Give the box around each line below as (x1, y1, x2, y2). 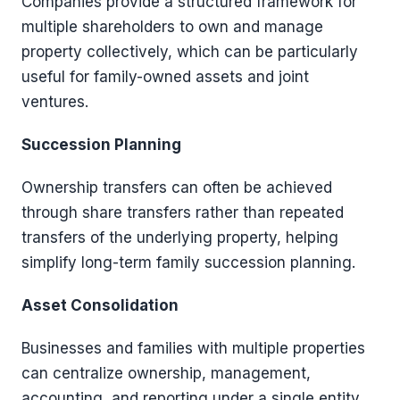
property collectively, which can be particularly (21, 42, 358, 61)
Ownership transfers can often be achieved (21, 178, 332, 196)
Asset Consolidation (21, 296, 179, 314)
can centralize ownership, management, (21, 363, 311, 382)
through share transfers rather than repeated (21, 203, 344, 221)
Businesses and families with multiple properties (21, 338, 365, 357)
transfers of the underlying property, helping (21, 228, 338, 246)
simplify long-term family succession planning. (21, 253, 355, 271)
